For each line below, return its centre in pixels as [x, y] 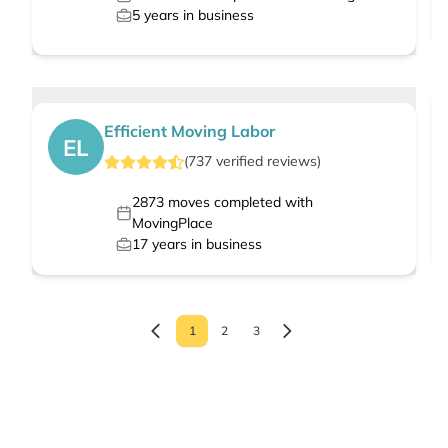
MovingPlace [172, 223]
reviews [292, 161]
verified [239, 161]
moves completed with [238, 202]
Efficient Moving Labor [189, 131]
